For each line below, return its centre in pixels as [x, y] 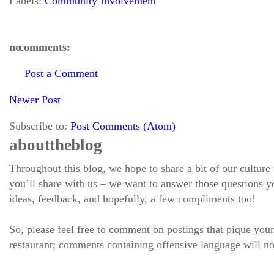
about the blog [56, 145]
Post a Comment [61, 73]
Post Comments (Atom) [123, 126]
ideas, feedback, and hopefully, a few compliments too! [132, 199]
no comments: [40, 47]
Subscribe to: [40, 126]
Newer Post [35, 100]
